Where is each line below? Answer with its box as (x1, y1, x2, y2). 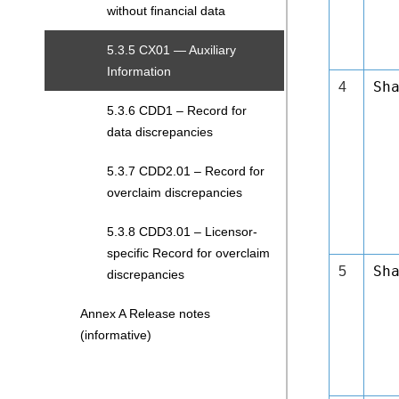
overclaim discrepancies (107, 185, 242, 199)
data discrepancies (107, 125, 213, 139)
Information (107, 64, 171, 78)
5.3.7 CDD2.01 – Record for (107, 164, 265, 178)
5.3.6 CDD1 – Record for (107, 103, 247, 118)
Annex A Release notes (80, 306, 210, 321)
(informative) (80, 328, 151, 342)
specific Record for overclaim (107, 246, 270, 260)
